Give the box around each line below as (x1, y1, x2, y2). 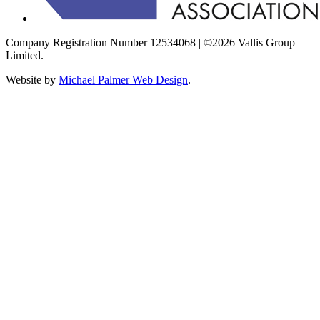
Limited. (6, 49, 44, 62)
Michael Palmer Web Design (59, 74, 188, 86)
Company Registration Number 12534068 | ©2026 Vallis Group (6, 36, 295, 49)
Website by (6, 74, 59, 86)
